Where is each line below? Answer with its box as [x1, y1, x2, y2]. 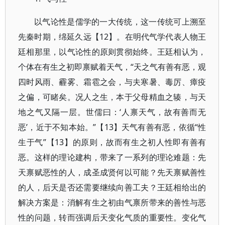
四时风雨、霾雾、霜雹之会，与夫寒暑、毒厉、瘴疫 [18, 76, 206, 87]
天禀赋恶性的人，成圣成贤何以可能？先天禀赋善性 [18, 167, 206, 178]
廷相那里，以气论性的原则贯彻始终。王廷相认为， [18, 46, 206, 57]
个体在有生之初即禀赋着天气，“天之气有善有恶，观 [18, 61, 206, 72]
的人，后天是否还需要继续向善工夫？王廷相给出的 [18, 182, 206, 193]
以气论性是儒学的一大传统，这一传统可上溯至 [34, 16, 206, 27]
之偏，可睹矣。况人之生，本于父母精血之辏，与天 [18, 91, 206, 102]
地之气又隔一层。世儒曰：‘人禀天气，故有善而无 [18, 106, 206, 118]
